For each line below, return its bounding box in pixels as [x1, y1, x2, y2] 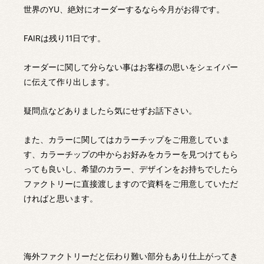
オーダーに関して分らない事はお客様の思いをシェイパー [24, 62, 238, 72]
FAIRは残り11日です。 [24, 33, 105, 43]
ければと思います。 [24, 193, 98, 203]
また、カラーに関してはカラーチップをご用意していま [24, 134, 230, 144]
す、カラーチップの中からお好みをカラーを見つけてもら [24, 149, 238, 159]
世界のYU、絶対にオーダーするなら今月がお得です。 [24, 4, 225, 14]
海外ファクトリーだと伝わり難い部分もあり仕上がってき [24, 251, 238, 261]
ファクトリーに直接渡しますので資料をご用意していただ [24, 179, 238, 189]
